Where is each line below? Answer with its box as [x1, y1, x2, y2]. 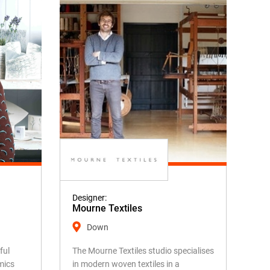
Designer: [72, 193, 107, 202]
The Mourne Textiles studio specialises [72, 246, 214, 256]
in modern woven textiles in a [72, 259, 180, 269]
